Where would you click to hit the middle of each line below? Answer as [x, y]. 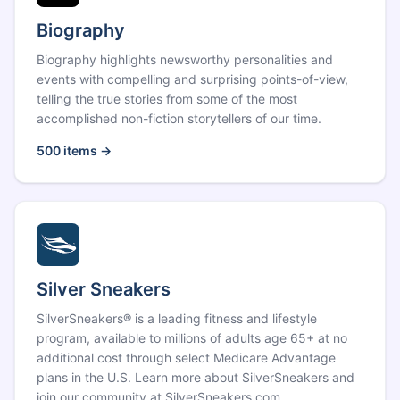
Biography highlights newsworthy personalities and [185, 59]
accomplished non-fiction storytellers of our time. [179, 118]
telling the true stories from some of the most [167, 99]
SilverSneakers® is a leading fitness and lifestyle [177, 318]
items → [86, 150]
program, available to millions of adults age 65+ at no [192, 338]
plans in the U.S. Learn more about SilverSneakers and [196, 377]
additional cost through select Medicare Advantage [186, 358]
